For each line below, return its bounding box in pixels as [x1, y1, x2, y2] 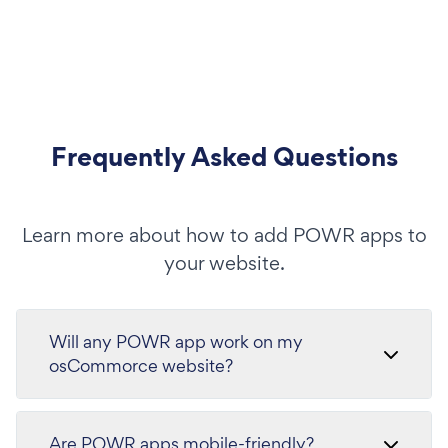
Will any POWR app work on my [49, 329, 303, 353]
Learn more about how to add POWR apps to [21, 221, 427, 248]
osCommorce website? [49, 353, 233, 377]
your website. [163, 249, 285, 276]
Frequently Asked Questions [50, 137, 398, 175]
